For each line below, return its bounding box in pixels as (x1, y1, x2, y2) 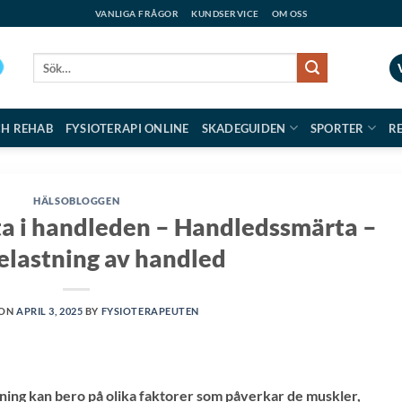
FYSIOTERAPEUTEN (100, 304, 200, 317)
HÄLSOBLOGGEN (33, 195, 120, 206)
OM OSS (271, 8, 308, 19)
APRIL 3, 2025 (16, 304, 83, 317)
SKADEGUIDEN (201, 120, 286, 135)
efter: (32, 70, 58, 84)
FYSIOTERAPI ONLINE (65, 120, 189, 135)
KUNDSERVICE (191, 8, 259, 19)
